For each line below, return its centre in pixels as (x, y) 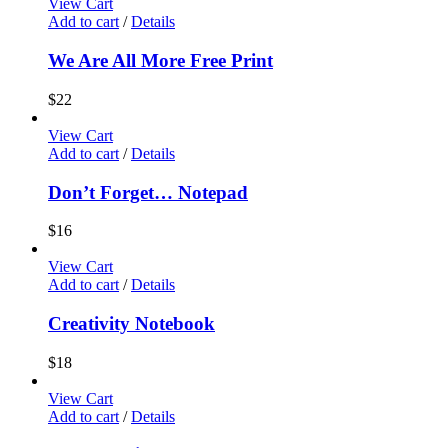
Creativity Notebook (131, 324)
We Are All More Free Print (160, 61)
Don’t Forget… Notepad (148, 192)
